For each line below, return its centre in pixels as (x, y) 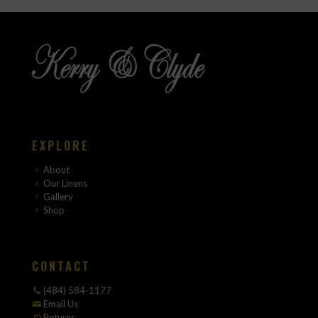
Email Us (61, 304)
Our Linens (64, 183)
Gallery (57, 197)
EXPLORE (61, 146)
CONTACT (61, 266)
